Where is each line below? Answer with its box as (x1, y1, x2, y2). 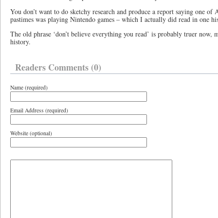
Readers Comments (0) (15, 61, 101, 73)
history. (10, 37, 31, 46)
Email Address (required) (10, 107, 68, 114)
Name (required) (10, 84, 48, 91)
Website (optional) (10, 129, 52, 137)
